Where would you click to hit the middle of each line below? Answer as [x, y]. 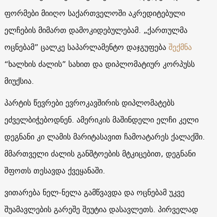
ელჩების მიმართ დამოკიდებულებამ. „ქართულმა [96, 30]
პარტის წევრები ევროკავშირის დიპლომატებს [89, 102]
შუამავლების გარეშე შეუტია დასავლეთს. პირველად [101, 209]
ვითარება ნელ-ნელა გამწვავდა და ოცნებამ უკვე [94, 192]
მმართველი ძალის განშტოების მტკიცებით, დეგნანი [100, 153]
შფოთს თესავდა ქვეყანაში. [58, 170]
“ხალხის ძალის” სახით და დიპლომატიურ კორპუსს [99, 64]
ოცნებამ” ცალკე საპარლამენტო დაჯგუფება [85, 47]
